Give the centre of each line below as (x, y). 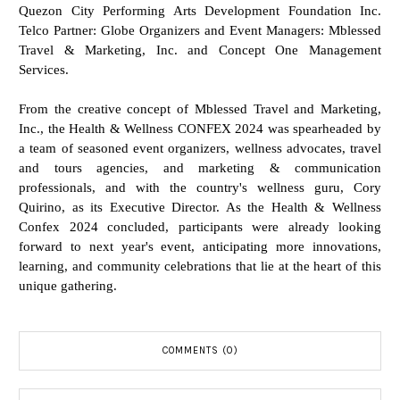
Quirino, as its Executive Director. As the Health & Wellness (200, 206)
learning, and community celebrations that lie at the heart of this (200, 265)
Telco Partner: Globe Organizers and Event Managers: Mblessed (200, 29)
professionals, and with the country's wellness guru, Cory (200, 187)
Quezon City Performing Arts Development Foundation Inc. (200, 10)
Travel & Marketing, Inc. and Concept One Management (200, 49)
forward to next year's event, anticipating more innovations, (200, 246)
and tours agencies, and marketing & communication (200, 167)
